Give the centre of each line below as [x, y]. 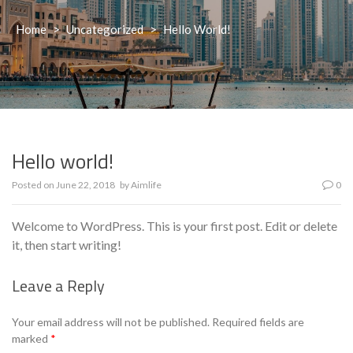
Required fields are [258, 322]
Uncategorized [105, 29]
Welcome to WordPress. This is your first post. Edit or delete [175, 226]
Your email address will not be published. [111, 322]
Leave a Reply [58, 286]
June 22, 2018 [85, 185]
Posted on [34, 185]
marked [31, 338]
